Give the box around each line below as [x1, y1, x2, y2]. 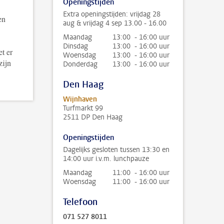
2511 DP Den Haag [63, 112, 122, 122]
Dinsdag [63, 41, 88, 51]
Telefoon [63, 196, 97, 208]
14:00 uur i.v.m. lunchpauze [63, 154, 149, 163]
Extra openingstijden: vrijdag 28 [63, 9, 160, 19]
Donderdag [63, 59, 97, 69]
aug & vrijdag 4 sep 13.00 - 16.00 [63, 18, 166, 28]
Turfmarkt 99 [63, 103, 103, 113]
